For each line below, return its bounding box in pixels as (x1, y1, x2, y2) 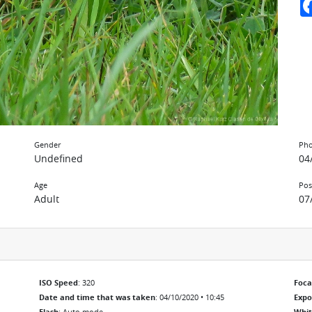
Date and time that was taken (39, 291, 155, 303)
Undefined (34, 151, 83, 165)
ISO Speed (39, 276, 78, 288)
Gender (34, 139, 61, 150)
